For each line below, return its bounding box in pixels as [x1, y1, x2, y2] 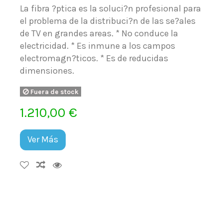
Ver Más [27, 134, 59, 145]
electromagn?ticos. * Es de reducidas [20, 52, 169, 64]
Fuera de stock [28, 88, 79, 96]
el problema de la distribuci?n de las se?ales [20, 15, 196, 26]
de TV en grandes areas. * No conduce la [20, 27, 179, 39]
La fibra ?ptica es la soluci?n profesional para [20, 2, 202, 14]
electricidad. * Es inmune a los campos [20, 40, 176, 51]
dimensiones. [20, 65, 75, 76]
